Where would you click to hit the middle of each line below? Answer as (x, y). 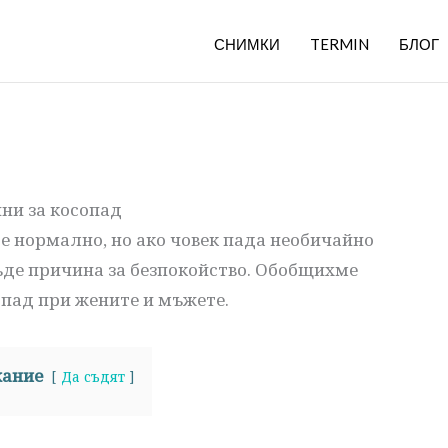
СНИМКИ (247, 44)
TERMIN (339, 44)
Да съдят (93, 376)
